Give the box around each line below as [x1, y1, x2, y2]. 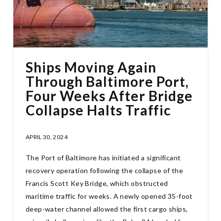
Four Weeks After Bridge [25, 87, 193, 104]
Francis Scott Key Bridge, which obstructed [25, 179, 168, 187]
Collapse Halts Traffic [25, 101, 172, 118]
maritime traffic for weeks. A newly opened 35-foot [25, 191, 193, 200]
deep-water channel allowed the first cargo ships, [25, 204, 188, 213]
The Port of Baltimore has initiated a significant [25, 153, 181, 162]
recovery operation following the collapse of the [25, 166, 184, 175]
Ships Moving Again [25, 58, 156, 75]
